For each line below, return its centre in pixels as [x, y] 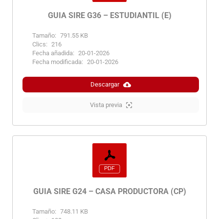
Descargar [105, 85]
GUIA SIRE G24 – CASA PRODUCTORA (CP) [109, 192]
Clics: [40, 44]
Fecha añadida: [53, 53]
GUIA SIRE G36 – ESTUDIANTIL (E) [109, 16]
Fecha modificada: [58, 62]
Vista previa [106, 105]
